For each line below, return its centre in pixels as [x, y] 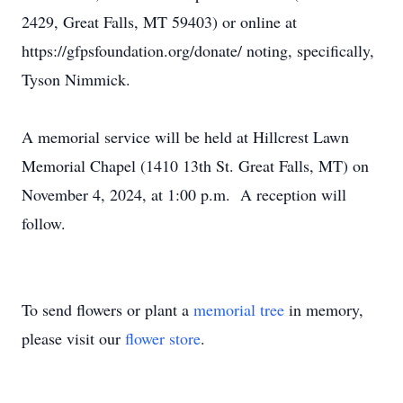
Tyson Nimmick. [76, 79]
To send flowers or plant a [107, 309]
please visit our [73, 338]
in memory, [324, 309]
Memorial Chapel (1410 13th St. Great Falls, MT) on [195, 166]
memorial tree [239, 309]
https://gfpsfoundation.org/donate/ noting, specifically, [198, 50]
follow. [44, 223]
